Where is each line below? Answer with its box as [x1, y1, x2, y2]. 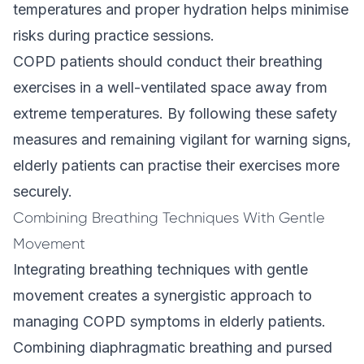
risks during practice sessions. [13, 27, 214, 44]
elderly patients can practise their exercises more [13, 157, 340, 174]
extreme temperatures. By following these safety [13, 105, 337, 122]
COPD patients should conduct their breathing [13, 53, 323, 70]
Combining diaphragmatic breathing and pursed [13, 339, 332, 356]
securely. [13, 183, 72, 200]
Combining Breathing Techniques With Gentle [13, 210, 325, 226]
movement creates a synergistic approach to [13, 287, 312, 304]
